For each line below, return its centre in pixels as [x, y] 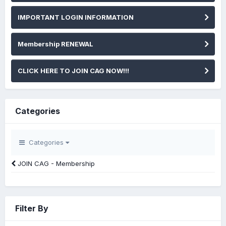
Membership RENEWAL [55, 44]
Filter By [32, 209]
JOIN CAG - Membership [55, 164]
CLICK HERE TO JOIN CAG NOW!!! [73, 71]
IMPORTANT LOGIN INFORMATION [76, 17]
